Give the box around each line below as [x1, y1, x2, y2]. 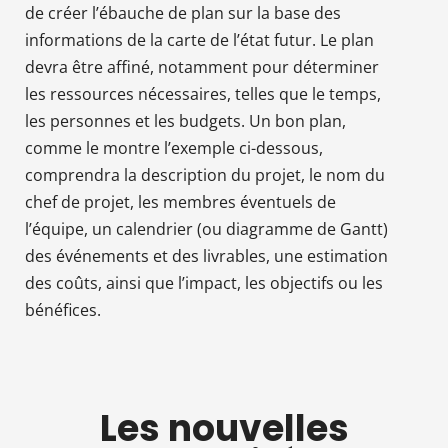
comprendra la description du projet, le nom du [25, 163, 385, 186]
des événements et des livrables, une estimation [25, 244, 388, 267]
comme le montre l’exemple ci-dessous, [25, 136, 323, 159]
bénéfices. [25, 298, 101, 321]
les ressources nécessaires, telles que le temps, [25, 82, 381, 105]
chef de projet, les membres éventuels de [25, 190, 336, 213]
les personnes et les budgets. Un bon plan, [25, 109, 346, 132]
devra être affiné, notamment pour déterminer [25, 55, 379, 78]
